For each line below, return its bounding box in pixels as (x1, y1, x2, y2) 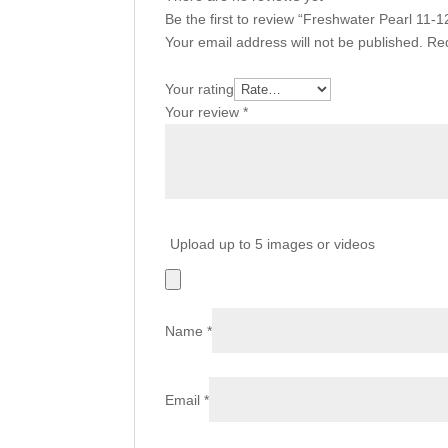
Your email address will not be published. (165, 33, 424, 50)
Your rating (165, 80, 235, 97)
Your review (165, 103, 244, 120)
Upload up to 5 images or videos (170, 235, 376, 252)
